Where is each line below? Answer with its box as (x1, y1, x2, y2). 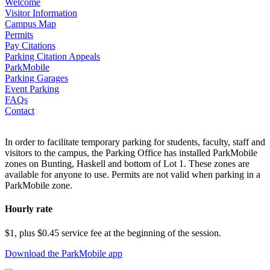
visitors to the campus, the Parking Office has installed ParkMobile (5, 148, 257, 159)
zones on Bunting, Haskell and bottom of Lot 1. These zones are (5, 159, 250, 169)
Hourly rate (5, 204, 52, 215)
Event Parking (5, 84, 59, 95)
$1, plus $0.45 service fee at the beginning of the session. (5, 227, 221, 238)
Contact (5, 105, 34, 116)
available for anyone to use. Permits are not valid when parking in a (5, 169, 260, 180)
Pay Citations (5, 40, 55, 51)
